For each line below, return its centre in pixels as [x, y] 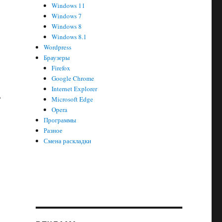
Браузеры [57, 57]
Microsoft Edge [73, 99]
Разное [53, 130]
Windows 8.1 [69, 37]
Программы [60, 120]
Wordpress [58, 47]
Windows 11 [69, 5]
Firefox [61, 68]
